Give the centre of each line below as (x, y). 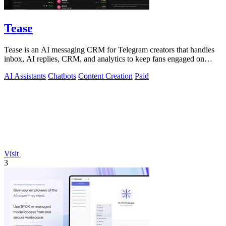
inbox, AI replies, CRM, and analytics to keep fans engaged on (104, 59)
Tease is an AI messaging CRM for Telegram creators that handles (109, 49)
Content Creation (105, 76)
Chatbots (62, 76)
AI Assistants (25, 76)
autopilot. (19, 68)
